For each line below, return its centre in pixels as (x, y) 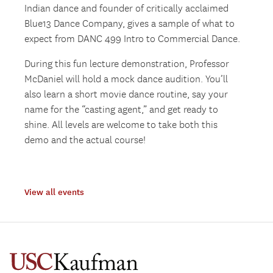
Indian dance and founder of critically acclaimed (127, 9)
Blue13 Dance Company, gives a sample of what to (130, 24)
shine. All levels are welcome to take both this (121, 126)
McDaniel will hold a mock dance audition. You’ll (126, 80)
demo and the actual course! (85, 141)
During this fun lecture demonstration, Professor (127, 65)
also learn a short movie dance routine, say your (126, 95)
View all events (55, 193)
